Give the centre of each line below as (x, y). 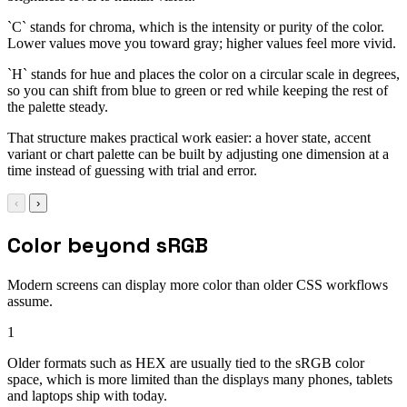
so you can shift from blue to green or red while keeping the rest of (198, 91)
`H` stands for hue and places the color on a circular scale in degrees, (203, 74)
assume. (30, 302)
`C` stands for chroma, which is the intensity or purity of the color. (196, 27)
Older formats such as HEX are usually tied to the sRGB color (186, 363)
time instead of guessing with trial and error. (132, 171)
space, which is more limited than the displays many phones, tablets (200, 380)
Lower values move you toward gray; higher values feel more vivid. (202, 44)
